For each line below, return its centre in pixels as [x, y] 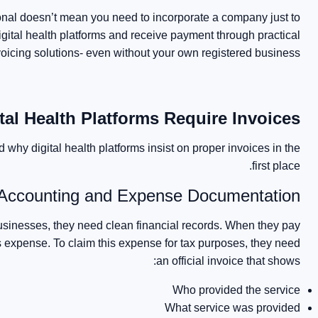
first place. [276, 166]
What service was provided [233, 308]
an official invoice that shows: [229, 261]
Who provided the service [237, 290]
